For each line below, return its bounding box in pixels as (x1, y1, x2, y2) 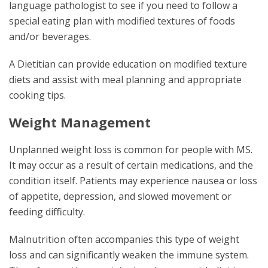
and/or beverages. (9, 30, 91, 43)
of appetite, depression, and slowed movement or (9, 190, 232, 203)
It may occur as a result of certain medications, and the (9, 159, 253, 172)
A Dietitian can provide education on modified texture (9, 57, 247, 71)
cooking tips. (9, 89, 66, 102)
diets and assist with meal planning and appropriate (9, 73, 242, 86)
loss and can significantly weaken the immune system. (9, 248, 249, 261)
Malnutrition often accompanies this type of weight (9, 233, 239, 246)
